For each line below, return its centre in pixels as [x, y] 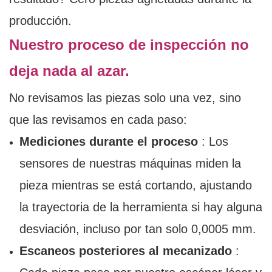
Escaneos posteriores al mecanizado [125, 251]
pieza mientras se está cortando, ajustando [135, 185]
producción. [40, 21]
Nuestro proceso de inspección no [129, 45]
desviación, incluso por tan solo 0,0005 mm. [138, 229]
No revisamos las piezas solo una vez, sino [125, 98]
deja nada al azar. [69, 71]
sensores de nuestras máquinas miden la [130, 164]
